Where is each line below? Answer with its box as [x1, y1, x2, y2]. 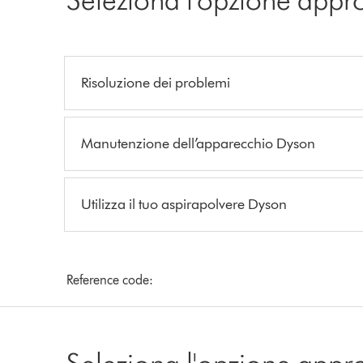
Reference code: [66, 271, 154, 288]
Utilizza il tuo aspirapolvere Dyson [81, 194, 288, 213]
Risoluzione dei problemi [81, 73, 231, 92]
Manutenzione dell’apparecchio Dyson [81, 134, 316, 152]
